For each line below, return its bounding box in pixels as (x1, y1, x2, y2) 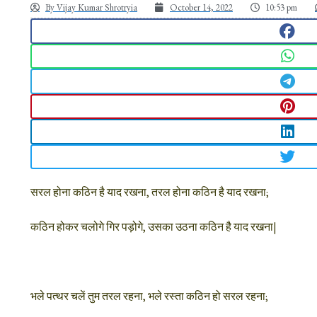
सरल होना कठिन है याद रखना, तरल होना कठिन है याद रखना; (30, 185, 269, 200)
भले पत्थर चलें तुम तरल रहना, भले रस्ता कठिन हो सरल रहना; (30, 289, 268, 304)
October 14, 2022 (170, 1, 233, 14)
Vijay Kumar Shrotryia (54, 1, 137, 14)
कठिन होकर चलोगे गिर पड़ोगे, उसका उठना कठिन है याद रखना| (30, 219, 277, 235)
